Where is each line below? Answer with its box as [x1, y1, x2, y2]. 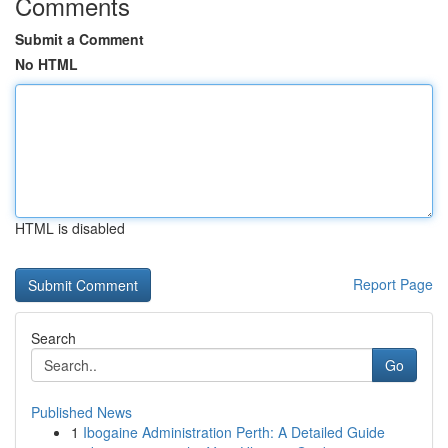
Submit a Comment [15, 29, 144, 49]
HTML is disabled [15, 218, 125, 238]
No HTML [15, 54, 78, 74]
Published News [31, 402, 132, 422]
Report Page [353, 274, 433, 294]
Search [31, 328, 76, 348]
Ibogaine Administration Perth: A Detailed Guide [83, 422, 385, 442]
